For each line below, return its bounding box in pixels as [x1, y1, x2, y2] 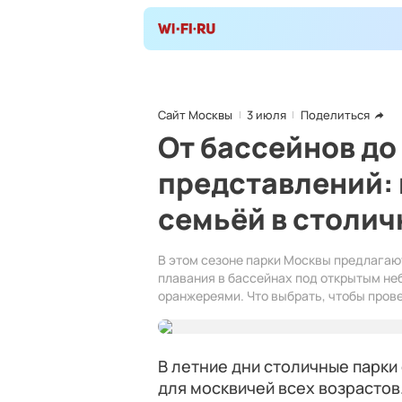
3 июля [247, 107, 286, 123]
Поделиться [301, 107, 370, 123]
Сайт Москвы [158, 107, 232, 123]
